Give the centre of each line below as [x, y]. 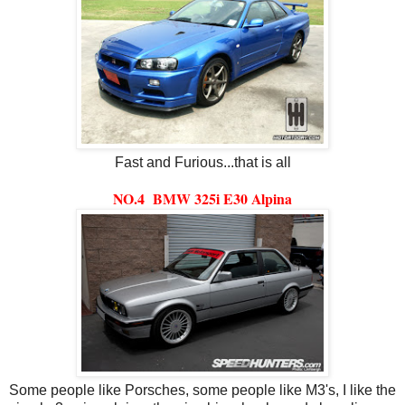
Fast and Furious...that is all [202, 162]
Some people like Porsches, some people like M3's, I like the [202, 390]
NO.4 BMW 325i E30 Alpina [202, 198]
